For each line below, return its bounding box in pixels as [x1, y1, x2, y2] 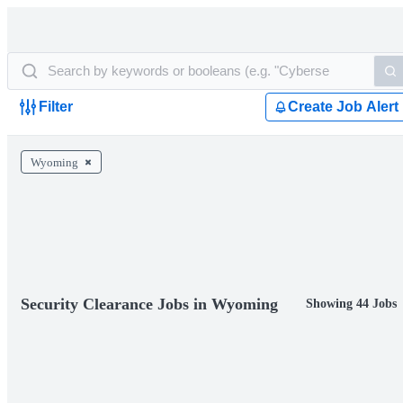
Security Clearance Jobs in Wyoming [21, 295, 278, 313]
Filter [39, 99, 73, 114]
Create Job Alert [288, 99, 399, 114]
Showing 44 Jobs [306, 297, 397, 310]
